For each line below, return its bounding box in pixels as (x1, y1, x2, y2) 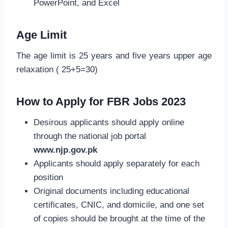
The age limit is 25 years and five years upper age (16, 50, 212, 61)
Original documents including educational (34, 186, 189, 196)
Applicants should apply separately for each (34, 158, 199, 168)
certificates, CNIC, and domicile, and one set (34, 199, 204, 210)
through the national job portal (34, 131, 146, 141)
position (34, 172, 63, 182)
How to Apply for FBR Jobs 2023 (16, 95, 186, 108)
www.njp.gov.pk (34, 145, 97, 155)
